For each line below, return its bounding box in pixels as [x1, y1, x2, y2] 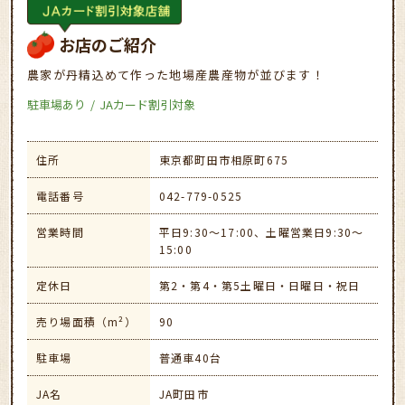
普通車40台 [158, 350, 221, 366]
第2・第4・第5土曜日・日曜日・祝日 [158, 278, 361, 294]
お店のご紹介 [59, 33, 156, 57]
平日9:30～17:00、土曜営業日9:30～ [158, 224, 364, 240]
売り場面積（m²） [36, 314, 137, 330]
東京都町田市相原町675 [158, 152, 289, 168]
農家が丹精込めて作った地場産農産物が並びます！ [27, 66, 325, 84]
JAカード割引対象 [99, 96, 195, 114]
